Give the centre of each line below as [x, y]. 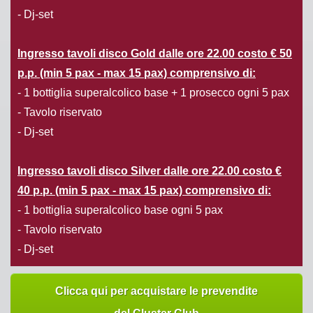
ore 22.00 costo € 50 [239, 53]
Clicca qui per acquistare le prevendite [156, 291]
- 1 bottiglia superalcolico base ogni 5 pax [120, 210]
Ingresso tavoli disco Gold [88, 53]
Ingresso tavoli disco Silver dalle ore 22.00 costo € [150, 170]
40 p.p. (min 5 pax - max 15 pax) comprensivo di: [144, 190]
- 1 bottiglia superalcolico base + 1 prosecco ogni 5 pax [153, 92]
